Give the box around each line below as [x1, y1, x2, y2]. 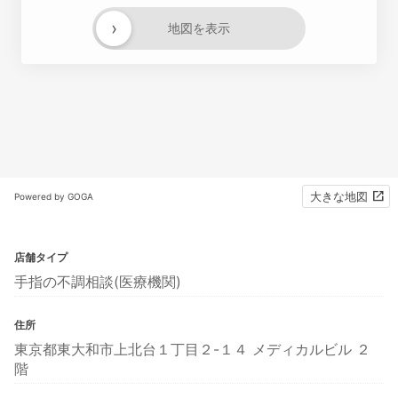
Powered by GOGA [14, 191, 93, 202]
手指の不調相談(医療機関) [14, 273, 181, 291]
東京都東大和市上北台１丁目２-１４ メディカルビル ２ [14, 340, 370, 358]
